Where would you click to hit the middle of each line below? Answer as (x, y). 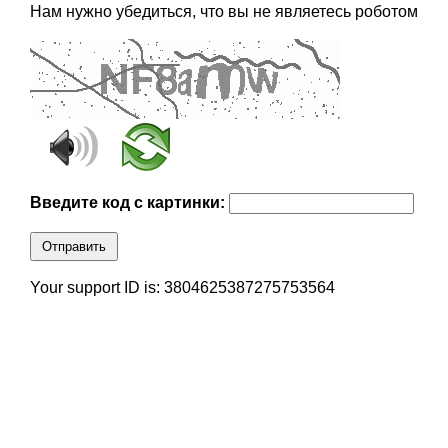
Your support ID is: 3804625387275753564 (182, 288)
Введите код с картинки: (129, 203)
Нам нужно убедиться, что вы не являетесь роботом (223, 12)
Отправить (73, 247)
